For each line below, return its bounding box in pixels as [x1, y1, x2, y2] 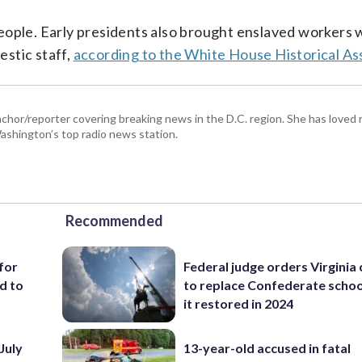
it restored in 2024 [183, 295, 294, 311]
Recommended [65, 212, 163, 230]
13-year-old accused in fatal [183, 340, 351, 356]
